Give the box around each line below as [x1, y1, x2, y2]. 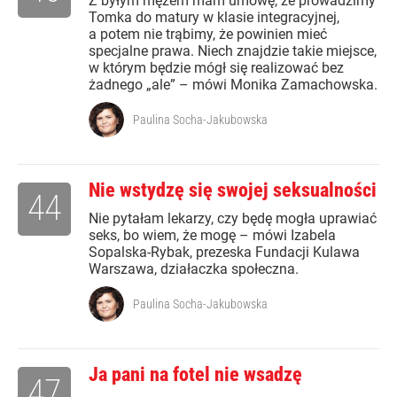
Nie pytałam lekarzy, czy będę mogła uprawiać [89, 210, 377, 228]
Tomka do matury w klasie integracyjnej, [89, 9, 339, 27]
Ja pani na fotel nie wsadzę [89, 363, 302, 386]
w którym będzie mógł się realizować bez [89, 59, 344, 77]
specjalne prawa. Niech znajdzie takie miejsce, [89, 43, 377, 60]
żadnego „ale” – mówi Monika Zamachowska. [89, 76, 378, 94]
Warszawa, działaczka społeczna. [89, 261, 299, 278]
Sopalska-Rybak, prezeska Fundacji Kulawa [89, 244, 360, 261]
